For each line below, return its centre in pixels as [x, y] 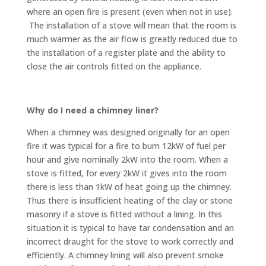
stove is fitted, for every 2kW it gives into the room [126, 173]
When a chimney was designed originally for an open [128, 132]
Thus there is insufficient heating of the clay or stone [129, 200]
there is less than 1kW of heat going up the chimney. [129, 186]
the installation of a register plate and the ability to [126, 52]
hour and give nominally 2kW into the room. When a [127, 159]
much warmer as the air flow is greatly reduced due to [132, 39]
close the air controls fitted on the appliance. [114, 66]
